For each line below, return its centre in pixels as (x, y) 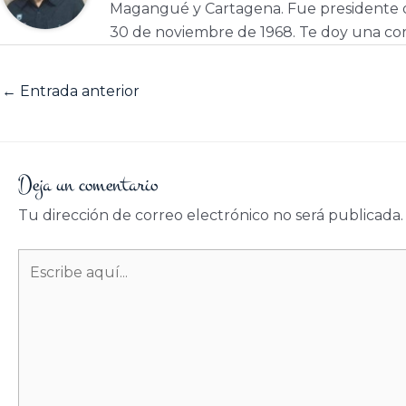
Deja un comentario (88, 184)
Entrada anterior (78, 92)
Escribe (43, 259)
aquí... (38, 283)
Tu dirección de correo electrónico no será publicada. (211, 215)
